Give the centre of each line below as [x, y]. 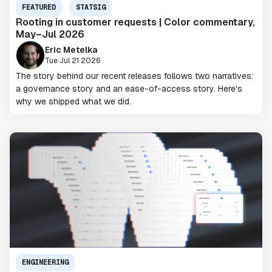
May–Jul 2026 [50, 34]
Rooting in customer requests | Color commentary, [135, 22]
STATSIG [91, 7]
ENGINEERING [45, 262]
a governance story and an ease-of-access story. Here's [129, 89]
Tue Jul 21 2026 [73, 60]
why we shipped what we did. [73, 101]
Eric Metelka [71, 49]
